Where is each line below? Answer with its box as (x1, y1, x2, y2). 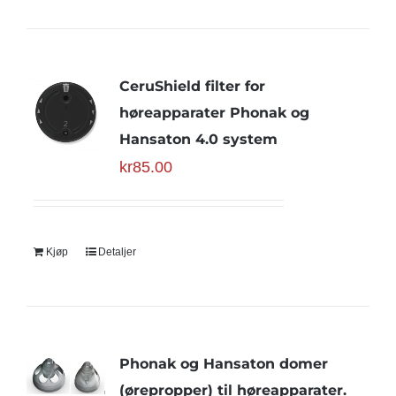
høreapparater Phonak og (118, 104, 309, 121)
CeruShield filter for (118, 78, 265, 95)
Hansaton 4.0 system (118, 131, 278, 148)
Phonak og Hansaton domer (118, 355, 328, 372)
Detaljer (97, 246, 136, 258)
